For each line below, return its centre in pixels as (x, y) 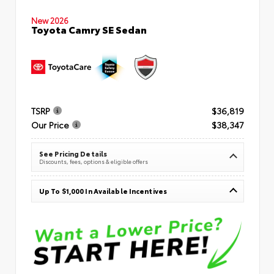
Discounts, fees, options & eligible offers (94, 161)
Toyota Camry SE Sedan (89, 29)
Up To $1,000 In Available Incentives (103, 191)
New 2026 (50, 20)
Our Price (50, 125)
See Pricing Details (73, 154)
